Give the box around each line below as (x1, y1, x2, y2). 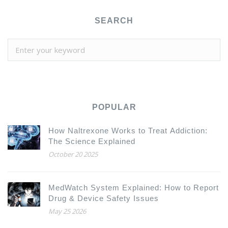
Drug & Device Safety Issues (48, 194, 159, 203)
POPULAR (92, 103, 136, 112)
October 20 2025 (48, 150, 98, 159)
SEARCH (95, 16, 133, 25)
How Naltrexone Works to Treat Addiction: (48, 126, 208, 135)
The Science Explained (48, 137, 135, 146)
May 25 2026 (48, 207, 86, 216)
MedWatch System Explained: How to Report (48, 183, 219, 192)
